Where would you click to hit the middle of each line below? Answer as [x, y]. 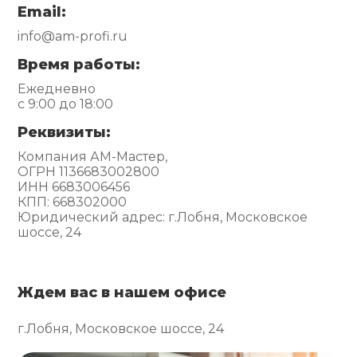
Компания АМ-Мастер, [93, 156]
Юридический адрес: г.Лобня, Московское [163, 217]
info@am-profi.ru [73, 36]
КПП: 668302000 [73, 202]
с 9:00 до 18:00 [66, 104]
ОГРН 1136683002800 [89, 171]
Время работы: [79, 64]
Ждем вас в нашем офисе [122, 292]
